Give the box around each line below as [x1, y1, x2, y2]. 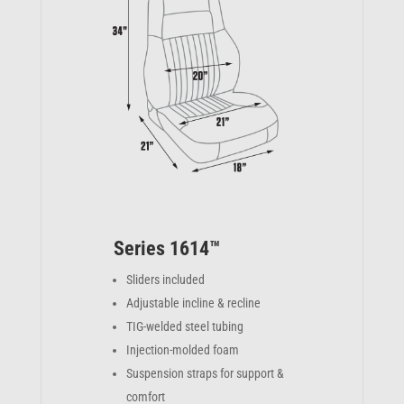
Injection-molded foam [125, 342, 239, 357]
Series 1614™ [113, 236, 220, 260]
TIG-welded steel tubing [125, 318, 243, 334]
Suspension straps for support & [125, 365, 284, 381]
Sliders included [125, 271, 205, 287]
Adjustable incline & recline [125, 295, 261, 310]
